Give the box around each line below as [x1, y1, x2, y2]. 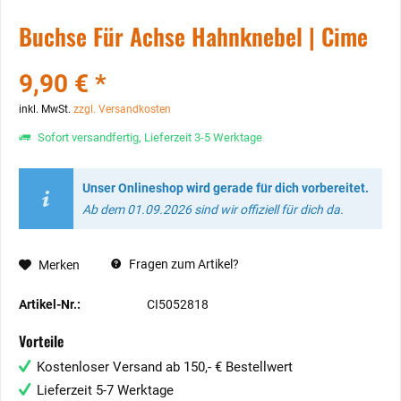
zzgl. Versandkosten [73, 103, 171, 115]
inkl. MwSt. [19, 103, 73, 115]
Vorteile [19, 330, 64, 352]
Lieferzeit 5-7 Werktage [37, 382, 174, 398]
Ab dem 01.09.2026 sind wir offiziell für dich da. [81, 202, 344, 217]
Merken [38, 258, 80, 272]
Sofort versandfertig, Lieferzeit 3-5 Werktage [35, 131, 262, 144]
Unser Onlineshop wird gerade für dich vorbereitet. [81, 181, 369, 195]
